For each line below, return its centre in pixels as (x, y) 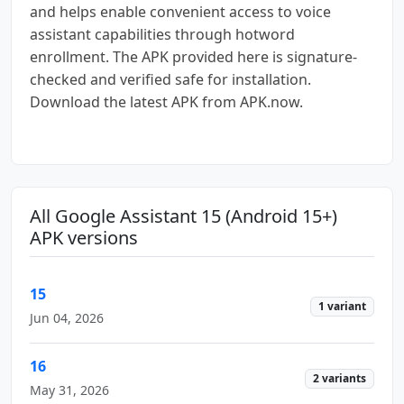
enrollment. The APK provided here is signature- (193, 56)
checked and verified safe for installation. (170, 79)
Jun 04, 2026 (67, 317)
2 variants (340, 379)
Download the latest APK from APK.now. (166, 101)
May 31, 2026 (69, 390)
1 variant (343, 307)
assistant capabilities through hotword (162, 34)
